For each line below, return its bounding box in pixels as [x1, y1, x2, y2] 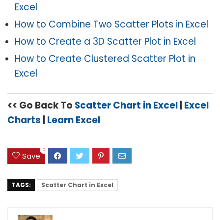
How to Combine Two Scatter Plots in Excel [15, 18, 208, 31]
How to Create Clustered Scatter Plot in [15, 52, 195, 66]
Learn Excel [47, 113, 100, 127]
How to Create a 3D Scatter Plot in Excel [15, 35, 196, 49]
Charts [7, 113, 41, 127]
